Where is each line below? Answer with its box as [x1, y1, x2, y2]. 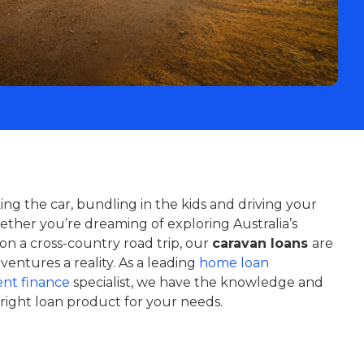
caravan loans [211, 236, 312, 251]
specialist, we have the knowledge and [69, 275, 323, 290]
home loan [198, 255, 269, 271]
